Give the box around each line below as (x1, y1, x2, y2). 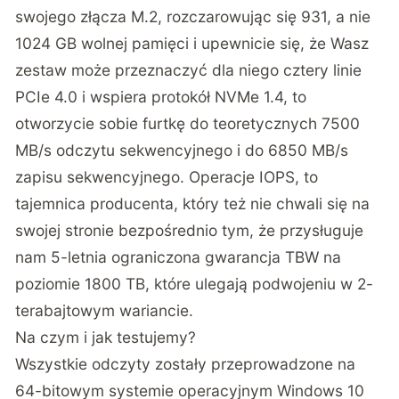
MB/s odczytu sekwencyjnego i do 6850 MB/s (15, 140, 349, 159)
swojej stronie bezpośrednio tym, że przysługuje (15, 220, 364, 240)
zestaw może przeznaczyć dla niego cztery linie (15, 60, 362, 79)
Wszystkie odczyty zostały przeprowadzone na (15, 354, 356, 373)
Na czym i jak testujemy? (15, 327, 197, 346)
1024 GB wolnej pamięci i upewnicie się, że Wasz (15, 33, 370, 53)
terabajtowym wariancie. (15, 300, 199, 320)
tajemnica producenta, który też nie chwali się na (15, 193, 370, 213)
